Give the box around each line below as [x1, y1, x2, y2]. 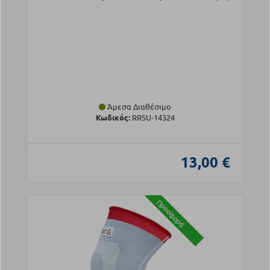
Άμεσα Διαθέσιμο [105, 101, 171, 112]
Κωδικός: [95, 112, 130, 123]
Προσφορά [154, 197, 187, 230]
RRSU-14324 [130, 112, 175, 123]
